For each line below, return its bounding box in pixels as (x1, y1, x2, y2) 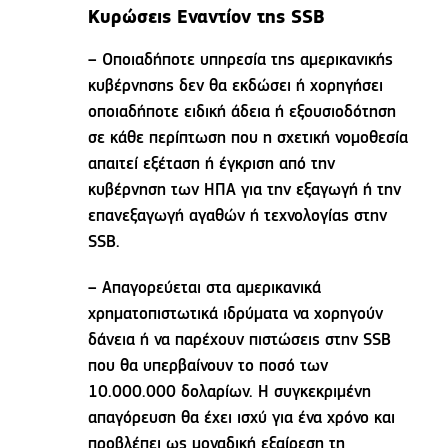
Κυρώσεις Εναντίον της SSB (88, 9, 326, 29)
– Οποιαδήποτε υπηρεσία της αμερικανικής (88, 52, 394, 70)
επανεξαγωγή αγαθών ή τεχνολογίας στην (88, 208, 388, 226)
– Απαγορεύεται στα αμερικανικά (88, 280, 322, 298)
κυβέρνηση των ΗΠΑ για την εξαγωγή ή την (88, 182, 402, 200)
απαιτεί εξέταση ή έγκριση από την (88, 156, 336, 174)
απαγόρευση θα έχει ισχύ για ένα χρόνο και (88, 410, 396, 428)
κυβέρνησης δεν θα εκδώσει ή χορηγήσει (88, 78, 384, 96)
